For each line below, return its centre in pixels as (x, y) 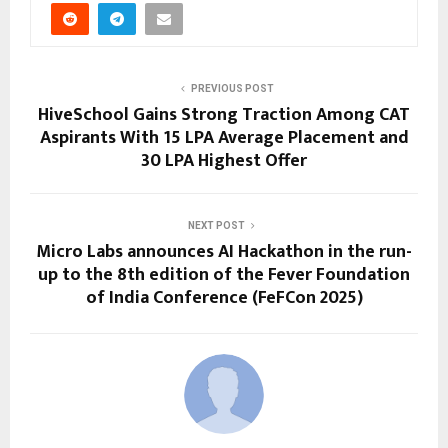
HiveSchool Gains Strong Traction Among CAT (224, 115)
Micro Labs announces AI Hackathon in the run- (224, 252)
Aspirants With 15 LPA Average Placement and (224, 138)
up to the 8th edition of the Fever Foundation (224, 275)
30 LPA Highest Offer (224, 161)
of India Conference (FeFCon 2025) (224, 298)
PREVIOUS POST (232, 89)
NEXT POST (216, 226)
